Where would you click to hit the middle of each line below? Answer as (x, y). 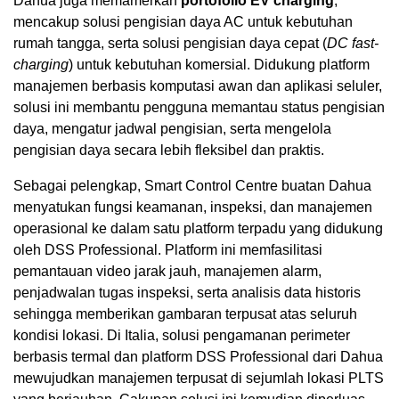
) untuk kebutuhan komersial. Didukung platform (219, 65)
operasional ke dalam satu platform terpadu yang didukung (198, 229)
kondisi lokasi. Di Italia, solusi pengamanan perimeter (182, 336)
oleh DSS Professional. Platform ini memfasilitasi (168, 250)
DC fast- (353, 44)
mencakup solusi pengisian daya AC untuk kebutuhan (183, 22)
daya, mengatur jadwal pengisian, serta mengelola (172, 129)
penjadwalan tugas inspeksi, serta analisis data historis (187, 293)
